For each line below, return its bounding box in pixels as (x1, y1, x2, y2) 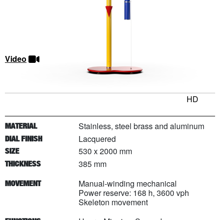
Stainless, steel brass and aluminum (79, 120, 204, 132)
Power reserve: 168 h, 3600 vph (79, 187, 189, 199)
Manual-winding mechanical (79, 178, 177, 190)
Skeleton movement (79, 196, 148, 208)
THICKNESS (5, 159, 41, 168)
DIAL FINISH (5, 134, 42, 143)
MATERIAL (5, 121, 37, 131)
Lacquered (79, 133, 116, 144)
